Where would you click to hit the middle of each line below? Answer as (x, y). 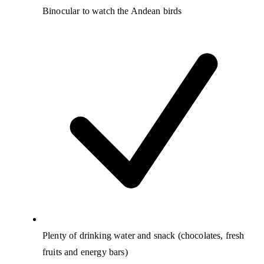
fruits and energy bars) (85, 252)
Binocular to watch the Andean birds (112, 11)
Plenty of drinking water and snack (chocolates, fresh (143, 236)
